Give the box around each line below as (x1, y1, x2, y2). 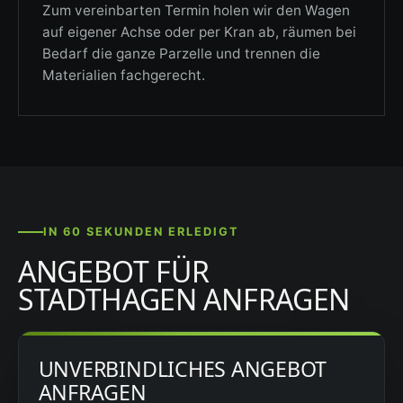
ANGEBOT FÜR (18, 251, 210, 291)
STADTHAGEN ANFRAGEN (18, 279, 350, 318)
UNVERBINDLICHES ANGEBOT (38, 354, 327, 383)
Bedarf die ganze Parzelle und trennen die (41, 45, 320, 63)
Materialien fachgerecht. (41, 67, 205, 85)
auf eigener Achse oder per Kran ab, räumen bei (41, 23, 356, 41)
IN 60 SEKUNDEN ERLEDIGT (43, 225, 240, 239)
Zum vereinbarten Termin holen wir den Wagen (41, 2, 350, 20)
